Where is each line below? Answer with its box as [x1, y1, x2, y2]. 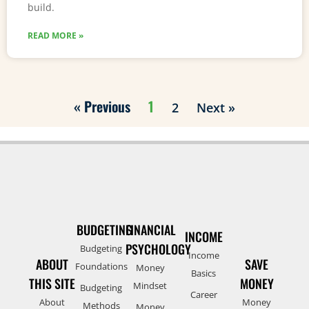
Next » [197, 99, 235, 116]
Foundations [74, 259, 128, 272]
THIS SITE [29, 274, 76, 292]
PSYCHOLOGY [126, 239, 192, 258]
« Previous [74, 95, 130, 117]
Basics [191, 266, 217, 279]
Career [190, 288, 217, 301]
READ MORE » [28, 29, 83, 41]
